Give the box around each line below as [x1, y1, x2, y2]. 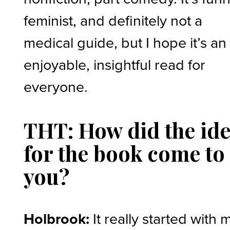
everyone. [24, 75, 88, 97]
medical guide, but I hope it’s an [24, 31, 227, 52]
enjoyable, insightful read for [24, 53, 206, 74]
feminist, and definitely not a [24, 9, 203, 30]
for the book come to [24, 139, 225, 167]
